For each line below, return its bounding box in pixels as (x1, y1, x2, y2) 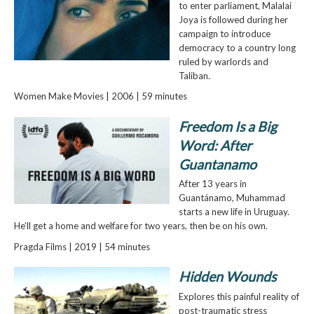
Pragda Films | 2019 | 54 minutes (13, 240, 150, 252)
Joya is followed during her (178, 13, 288, 25)
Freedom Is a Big (178, 118, 277, 135)
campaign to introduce (178, 27, 271, 39)
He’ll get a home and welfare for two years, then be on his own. (13, 220, 268, 232)
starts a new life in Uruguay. (178, 206, 289, 218)
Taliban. (178, 69, 210, 81)
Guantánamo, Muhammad (178, 192, 285, 204)
